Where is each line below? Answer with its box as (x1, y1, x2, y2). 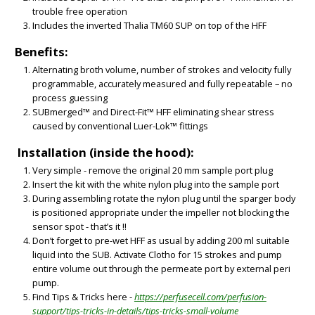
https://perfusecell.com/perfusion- (134, 290, 266, 304)
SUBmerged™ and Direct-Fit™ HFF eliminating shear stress (32, 105, 274, 119)
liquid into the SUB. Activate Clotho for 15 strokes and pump (32, 248, 282, 262)
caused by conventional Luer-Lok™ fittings (32, 120, 210, 133)
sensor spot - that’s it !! (32, 220, 127, 233)
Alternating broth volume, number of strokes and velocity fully (32, 63, 291, 77)
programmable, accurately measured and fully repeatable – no (32, 77, 292, 91)
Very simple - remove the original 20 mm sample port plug (32, 164, 273, 177)
